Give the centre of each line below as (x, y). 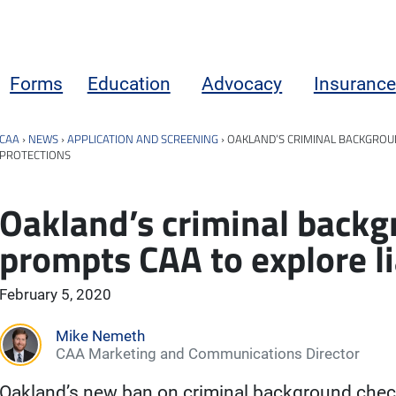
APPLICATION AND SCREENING (143, 138)
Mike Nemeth (100, 335)
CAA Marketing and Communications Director (208, 353)
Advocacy (242, 84)
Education (129, 84)
